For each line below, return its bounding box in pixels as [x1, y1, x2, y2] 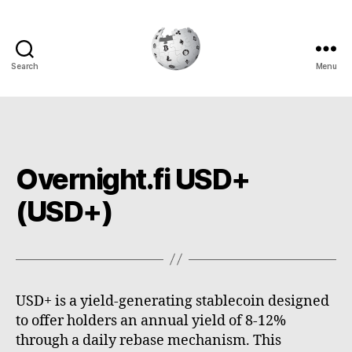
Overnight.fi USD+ [16, 161, 250, 196]
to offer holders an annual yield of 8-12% [16, 311, 286, 330]
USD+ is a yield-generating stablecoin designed [16, 291, 329, 310]
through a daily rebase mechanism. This [16, 331, 281, 350]
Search [11, 60, 38, 71]
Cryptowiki [174, 71, 247, 88]
